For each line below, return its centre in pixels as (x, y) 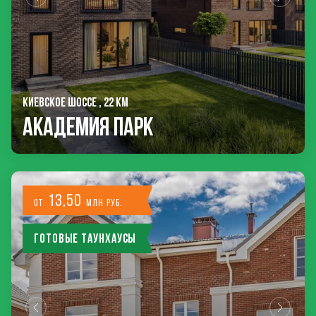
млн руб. (104, 203)
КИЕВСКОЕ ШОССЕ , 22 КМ (75, 102)
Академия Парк (88, 126)
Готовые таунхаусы (85, 238)
